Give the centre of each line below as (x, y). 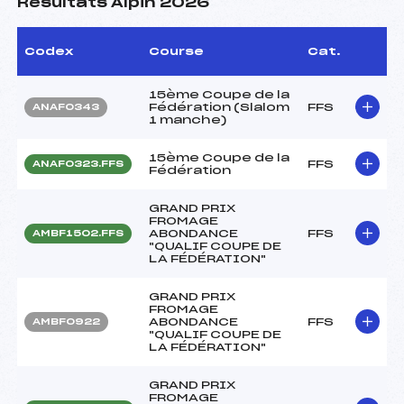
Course (176, 51)
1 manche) (188, 119)
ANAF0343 (66, 107)
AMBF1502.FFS (78, 233)
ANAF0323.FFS (78, 164)
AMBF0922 (66, 321)
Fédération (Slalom (219, 107)
